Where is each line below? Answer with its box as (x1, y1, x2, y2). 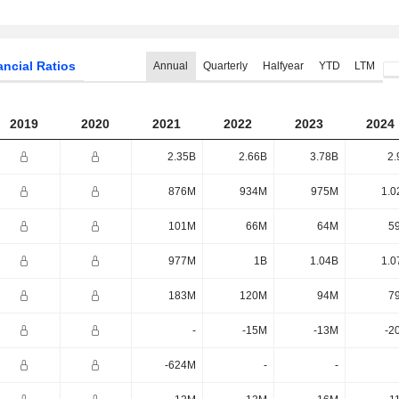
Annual (153, 60, 189, 72)
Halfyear (262, 60, 304, 72)
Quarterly (202, 60, 248, 72)
